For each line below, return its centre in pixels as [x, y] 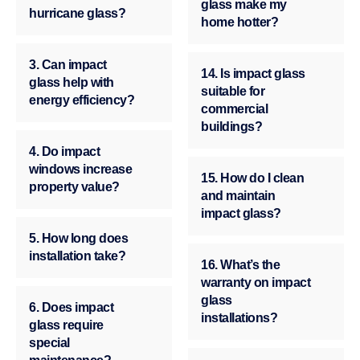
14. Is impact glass [253, 74]
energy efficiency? [82, 100]
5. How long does [78, 239]
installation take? [77, 256]
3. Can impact [68, 65]
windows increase [80, 170]
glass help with [72, 83]
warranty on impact [256, 283]
